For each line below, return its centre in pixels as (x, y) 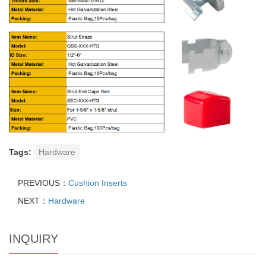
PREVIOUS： (43, 183)
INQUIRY (34, 238)
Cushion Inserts (98, 183)
